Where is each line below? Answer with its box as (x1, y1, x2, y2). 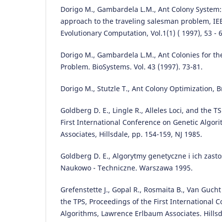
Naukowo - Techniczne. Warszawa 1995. (60, 163, 193, 173)
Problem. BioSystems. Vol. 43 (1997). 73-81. (60, 62, 203, 71)
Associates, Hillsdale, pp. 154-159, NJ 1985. (60, 129, 202, 139)
